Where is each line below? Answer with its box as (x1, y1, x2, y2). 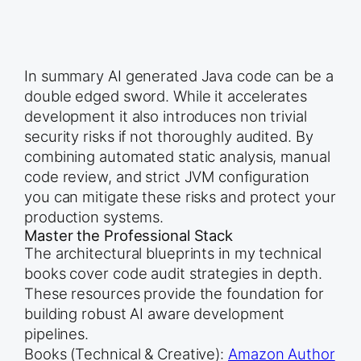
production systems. (24, 208, 164, 226)
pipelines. (24, 325, 89, 343)
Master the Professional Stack (24, 226, 234, 245)
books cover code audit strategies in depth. (24, 264, 322, 283)
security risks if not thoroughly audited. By (24, 127, 313, 146)
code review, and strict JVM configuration (24, 168, 309, 186)
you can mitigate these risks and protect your (24, 188, 336, 206)
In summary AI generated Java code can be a (24, 67, 334, 85)
